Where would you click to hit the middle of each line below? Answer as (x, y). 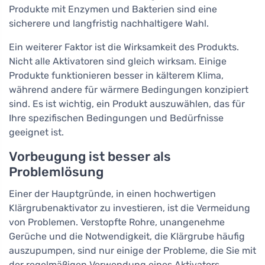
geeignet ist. (36, 132)
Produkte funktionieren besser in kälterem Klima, (116, 75)
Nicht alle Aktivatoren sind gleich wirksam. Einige (118, 61)
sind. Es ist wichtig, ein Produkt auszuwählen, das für (127, 104)
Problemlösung (56, 172)
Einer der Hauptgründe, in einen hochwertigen (112, 194)
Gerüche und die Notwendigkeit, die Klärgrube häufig (127, 236)
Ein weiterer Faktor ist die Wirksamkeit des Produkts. (124, 47)
